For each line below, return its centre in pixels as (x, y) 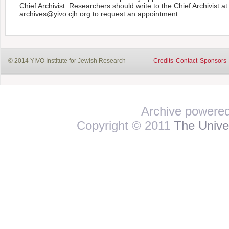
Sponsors (213, 61)
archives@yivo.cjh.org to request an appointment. (100, 14)
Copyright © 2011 (125, 125)
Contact (187, 61)
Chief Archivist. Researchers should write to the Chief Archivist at (124, 5)
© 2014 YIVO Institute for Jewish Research (67, 61)
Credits (163, 61)
